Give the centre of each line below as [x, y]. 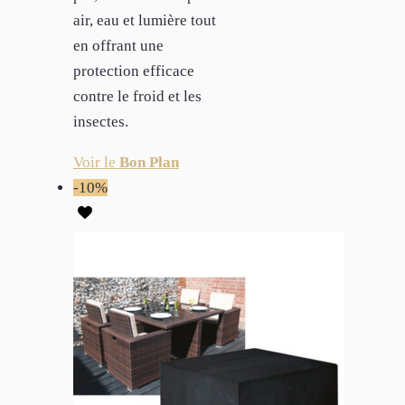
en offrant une [118, 46]
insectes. [101, 122]
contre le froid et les [137, 97]
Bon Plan [149, 163]
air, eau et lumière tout [145, 21]
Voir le [96, 163]
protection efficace [134, 71]
